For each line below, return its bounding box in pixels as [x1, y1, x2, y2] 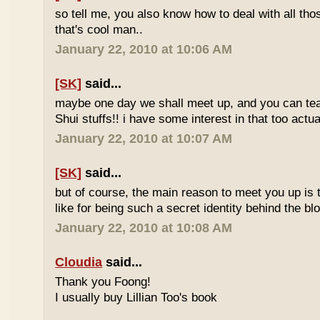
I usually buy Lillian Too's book [55, 291, 218, 304]
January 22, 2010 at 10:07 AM [55, 131, 233, 146]
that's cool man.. [55, 23, 144, 36]
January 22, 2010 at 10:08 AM [55, 221, 233, 235]
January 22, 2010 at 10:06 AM [55, 42, 233, 56]
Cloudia [55, 255, 103, 269]
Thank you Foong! [55, 275, 151, 289]
